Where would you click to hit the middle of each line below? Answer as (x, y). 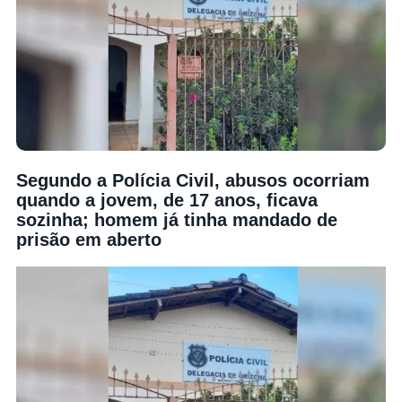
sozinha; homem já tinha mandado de (177, 219)
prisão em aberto (89, 239)
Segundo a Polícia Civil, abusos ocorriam (193, 180)
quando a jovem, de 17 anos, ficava (167, 200)
